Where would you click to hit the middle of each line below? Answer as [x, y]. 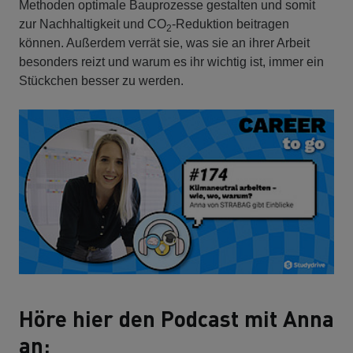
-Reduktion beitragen [230, 24]
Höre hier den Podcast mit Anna [176, 318]
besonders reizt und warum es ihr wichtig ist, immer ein [171, 61]
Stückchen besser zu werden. [101, 80]
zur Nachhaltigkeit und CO [93, 24]
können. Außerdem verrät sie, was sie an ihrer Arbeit [164, 43]
